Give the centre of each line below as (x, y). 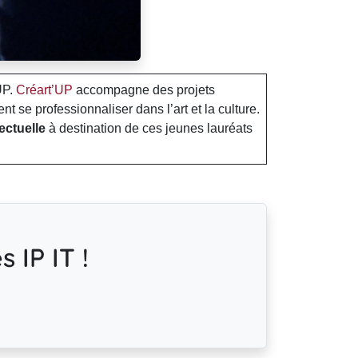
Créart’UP (44, 90)
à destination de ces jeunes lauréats (149, 128)
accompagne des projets (144, 90)
